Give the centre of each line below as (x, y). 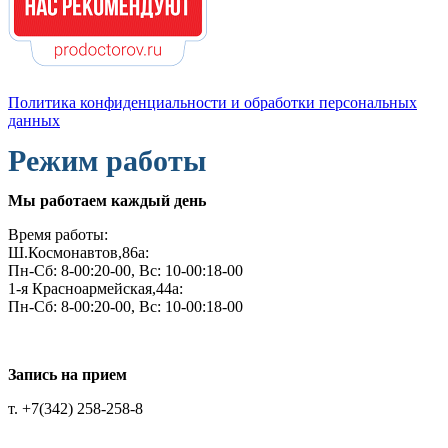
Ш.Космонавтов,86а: (78, 252)
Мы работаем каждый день (107, 200)
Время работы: (58, 234)
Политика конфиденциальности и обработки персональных (212, 102)
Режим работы (107, 160)
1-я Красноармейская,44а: (95, 288)
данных (34, 120)
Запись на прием (67, 374)
